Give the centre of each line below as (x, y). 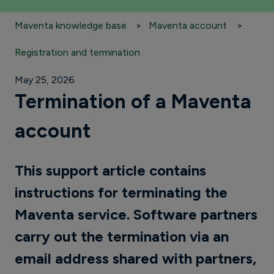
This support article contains (110, 170)
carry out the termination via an (122, 236)
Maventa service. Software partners (136, 214)
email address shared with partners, (135, 258)
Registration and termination (77, 53)
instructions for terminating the (121, 192)
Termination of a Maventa (133, 102)
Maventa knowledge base (71, 25)
